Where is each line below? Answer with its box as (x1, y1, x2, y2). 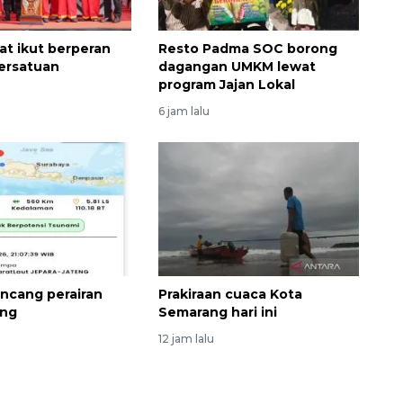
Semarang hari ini (157, 303, 277, 320)
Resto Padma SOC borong (157, 40, 337, 58)
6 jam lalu (157, 104, 210, 119)
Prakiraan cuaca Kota (157, 285, 302, 302)
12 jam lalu (157, 331, 214, 345)
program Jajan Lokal (157, 76, 295, 94)
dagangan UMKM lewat (157, 58, 316, 76)
